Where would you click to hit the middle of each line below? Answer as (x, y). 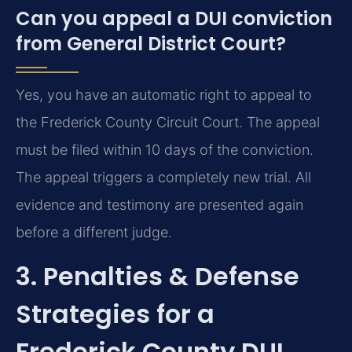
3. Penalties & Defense (158, 276)
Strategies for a (115, 313)
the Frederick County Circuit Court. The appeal (168, 123)
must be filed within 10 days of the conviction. (165, 150)
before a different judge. (94, 233)
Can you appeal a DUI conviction (174, 19)
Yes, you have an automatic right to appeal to (164, 95)
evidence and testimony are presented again (159, 205)
